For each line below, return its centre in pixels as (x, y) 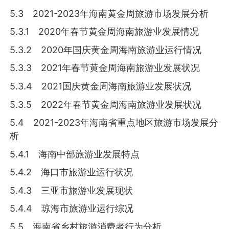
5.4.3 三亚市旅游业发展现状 (72, 190)
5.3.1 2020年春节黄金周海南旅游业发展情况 (105, 32)
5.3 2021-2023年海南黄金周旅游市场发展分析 (109, 13)
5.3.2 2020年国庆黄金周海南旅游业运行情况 (106, 50)
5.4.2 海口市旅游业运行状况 (72, 172)
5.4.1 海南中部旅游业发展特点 (75, 154)
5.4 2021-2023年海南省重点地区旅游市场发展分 (114, 123)
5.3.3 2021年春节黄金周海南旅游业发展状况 (105, 68)
